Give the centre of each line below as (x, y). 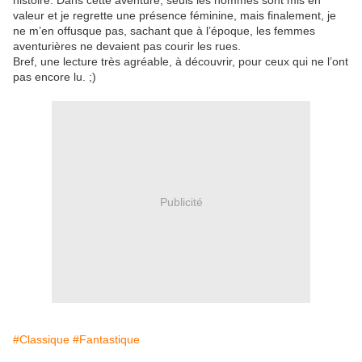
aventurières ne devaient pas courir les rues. (127, 46)
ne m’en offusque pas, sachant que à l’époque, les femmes (164, 31)
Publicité (181, 202)
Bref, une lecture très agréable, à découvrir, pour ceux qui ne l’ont (181, 62)
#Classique (41, 340)
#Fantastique (106, 340)
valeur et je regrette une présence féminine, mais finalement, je (175, 16)
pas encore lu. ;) (55, 77)
